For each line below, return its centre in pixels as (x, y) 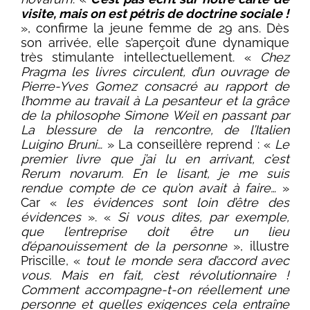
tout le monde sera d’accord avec (188, 261)
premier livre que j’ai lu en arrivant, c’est (155, 159)
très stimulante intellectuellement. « (140, 57)
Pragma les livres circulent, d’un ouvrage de (155, 72)
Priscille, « (53, 261)
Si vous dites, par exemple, (204, 217)
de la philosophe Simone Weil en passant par (155, 116)
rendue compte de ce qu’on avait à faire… (148, 188)
